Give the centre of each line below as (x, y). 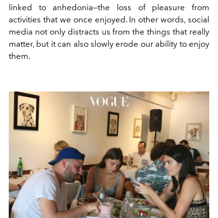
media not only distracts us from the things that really (109, 32)
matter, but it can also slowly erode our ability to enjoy (109, 44)
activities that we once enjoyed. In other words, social (109, 20)
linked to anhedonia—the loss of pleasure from (109, 8)
